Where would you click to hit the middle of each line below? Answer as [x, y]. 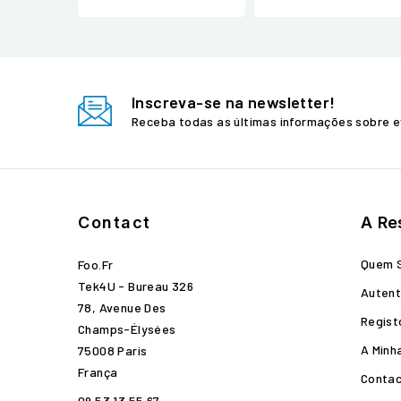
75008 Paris [113, 350]
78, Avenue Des [122, 307]
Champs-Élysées [127, 329]
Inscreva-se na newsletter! [234, 102]
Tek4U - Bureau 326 [136, 286]
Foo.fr [96, 264]
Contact [115, 222]
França [98, 372]
